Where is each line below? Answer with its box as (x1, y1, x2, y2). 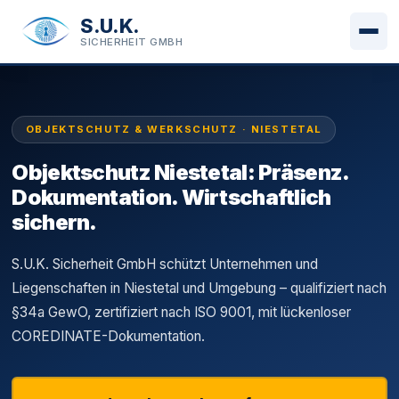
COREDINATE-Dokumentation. (12, 328, 206, 346)
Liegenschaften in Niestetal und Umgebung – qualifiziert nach (12, 280, 387, 297)
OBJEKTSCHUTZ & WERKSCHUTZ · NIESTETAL (25, 123, 322, 136)
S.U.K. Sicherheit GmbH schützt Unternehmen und (12, 256, 319, 273)
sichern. (12, 209, 97, 236)
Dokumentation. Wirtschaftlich (12, 184, 331, 211)
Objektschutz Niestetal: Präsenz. (12, 159, 349, 186)
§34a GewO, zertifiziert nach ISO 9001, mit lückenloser (12, 304, 352, 322)
